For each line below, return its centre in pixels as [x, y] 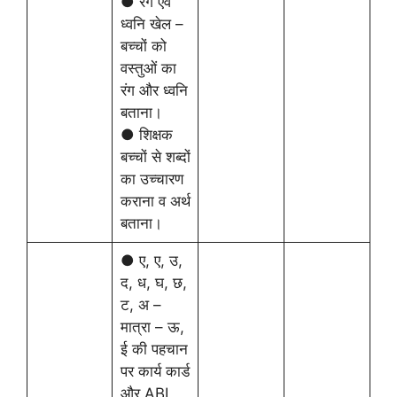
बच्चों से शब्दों [155, 157]
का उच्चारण [152, 179]
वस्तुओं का [148, 68]
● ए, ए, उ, [151, 261]
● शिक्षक [146, 135]
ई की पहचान [154, 349]
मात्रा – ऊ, [152, 327]
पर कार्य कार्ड [155, 371]
